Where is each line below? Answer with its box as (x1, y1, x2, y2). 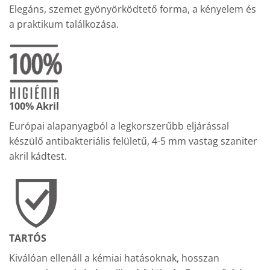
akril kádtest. (9, 149, 67, 163)
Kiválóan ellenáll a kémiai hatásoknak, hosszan (9, 251, 219, 265)
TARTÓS (9, 231, 46, 245)
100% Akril (9, 99, 59, 113)
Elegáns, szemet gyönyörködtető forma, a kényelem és (9, 2, 256, 16)
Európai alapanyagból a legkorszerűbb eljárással (9, 119, 229, 133)
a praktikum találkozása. (9, 17, 119, 31)
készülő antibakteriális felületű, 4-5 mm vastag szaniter (9, 134, 257, 148)
